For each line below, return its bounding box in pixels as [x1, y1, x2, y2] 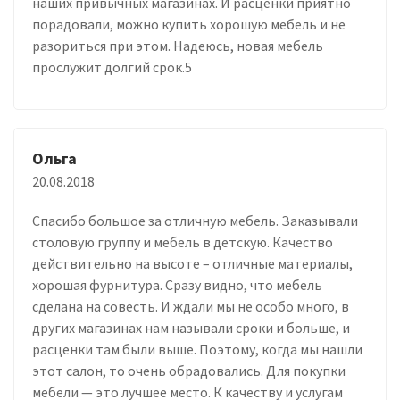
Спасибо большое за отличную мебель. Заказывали [32, 211, 358, 229]
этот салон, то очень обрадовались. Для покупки [32, 361, 346, 379]
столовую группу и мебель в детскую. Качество [32, 232, 333, 251]
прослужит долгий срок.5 [32, 57, 192, 76]
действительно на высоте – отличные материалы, [32, 254, 353, 272]
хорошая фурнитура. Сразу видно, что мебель [32, 275, 322, 294]
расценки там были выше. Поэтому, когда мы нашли [32, 339, 362, 358]
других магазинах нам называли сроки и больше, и [32, 318, 350, 337]
